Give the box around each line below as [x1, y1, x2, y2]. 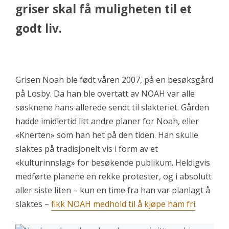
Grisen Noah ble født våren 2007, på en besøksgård [15, 74, 213, 85]
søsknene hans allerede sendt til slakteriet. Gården [15, 102, 209, 113]
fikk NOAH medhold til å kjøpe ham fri [51, 198, 195, 210]
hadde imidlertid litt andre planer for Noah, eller [15, 116, 199, 127]
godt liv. [15, 20, 62, 36]
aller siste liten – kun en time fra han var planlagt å [15, 185, 210, 196]
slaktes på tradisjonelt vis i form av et [15, 143, 158, 154]
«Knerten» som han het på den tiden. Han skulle [15, 129, 198, 141]
